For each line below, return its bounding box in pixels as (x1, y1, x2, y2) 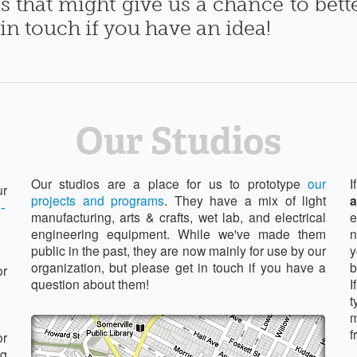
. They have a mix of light (164, 190, 326, 209)
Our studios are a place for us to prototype (31, 174, 308, 192)
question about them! (31, 274, 149, 292)
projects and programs (31, 190, 164, 209)
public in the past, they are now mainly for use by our (31, 241, 326, 259)
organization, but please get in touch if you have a (31, 257, 326, 276)
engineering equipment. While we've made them (31, 224, 326, 242)
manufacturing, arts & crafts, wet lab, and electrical (31, 207, 326, 226)
